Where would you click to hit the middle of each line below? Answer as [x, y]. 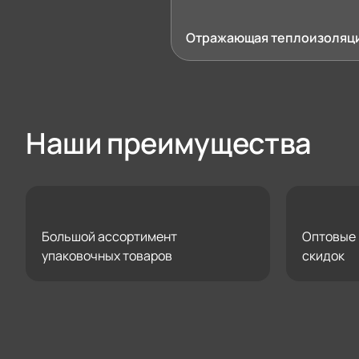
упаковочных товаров [107, 255]
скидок [323, 255]
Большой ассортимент [109, 236]
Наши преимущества [169, 143]
